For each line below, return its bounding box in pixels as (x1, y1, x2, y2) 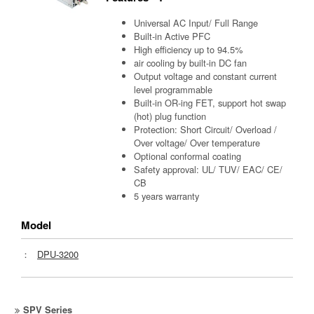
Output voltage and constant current (134, 69, 278, 83)
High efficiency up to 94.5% (134, 43, 243, 57)
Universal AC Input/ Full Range (134, 16, 259, 30)
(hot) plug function (134, 109, 207, 123)
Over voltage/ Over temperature (134, 136, 261, 150)
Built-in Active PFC (134, 29, 211, 43)
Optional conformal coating (134, 149, 242, 163)
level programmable (134, 83, 213, 97)
